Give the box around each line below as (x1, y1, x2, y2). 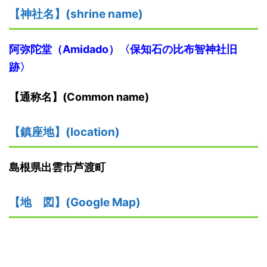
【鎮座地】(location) (9, 125, 120, 139)
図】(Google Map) (43, 195, 141, 210)
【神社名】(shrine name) (9, 7, 154, 21)
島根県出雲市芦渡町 (9, 161, 105, 174)
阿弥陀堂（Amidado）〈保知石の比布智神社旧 (9, 43, 237, 56)
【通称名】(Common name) (9, 91, 149, 104)
